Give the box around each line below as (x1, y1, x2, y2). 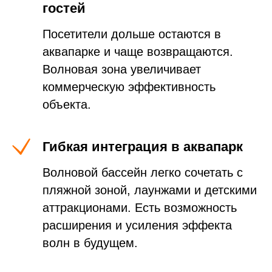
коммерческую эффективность (42, 80, 216, 93)
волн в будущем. (42, 236, 138, 250)
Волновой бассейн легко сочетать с (42, 165, 243, 179)
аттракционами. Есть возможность (42, 200, 237, 214)
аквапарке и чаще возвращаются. (42, 44, 233, 58)
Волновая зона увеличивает (42, 62, 201, 76)
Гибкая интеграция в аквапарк (42, 138, 243, 154)
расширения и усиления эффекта (42, 218, 232, 232)
